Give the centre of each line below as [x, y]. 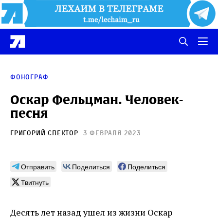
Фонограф [29, 76]
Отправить [38, 166]
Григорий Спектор [44, 132]
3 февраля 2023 [112, 132]
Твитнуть [35, 182]
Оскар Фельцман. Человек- [97, 100]
